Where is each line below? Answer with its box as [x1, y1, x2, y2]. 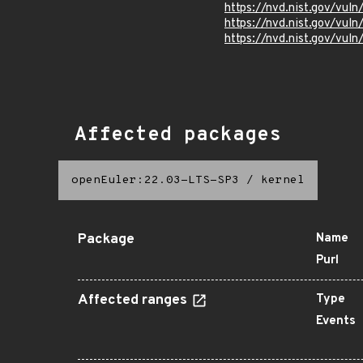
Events [316, 314, 356, 329]
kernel [261, 173, 305, 187]
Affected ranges [78, 292, 190, 310]
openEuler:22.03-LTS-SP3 [71, 173, 239, 187]
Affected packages [75, 123, 281, 147]
